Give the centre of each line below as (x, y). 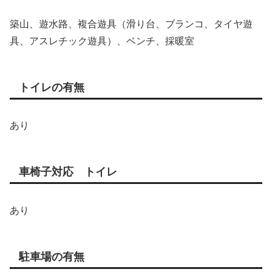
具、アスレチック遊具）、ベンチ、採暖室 (102, 41)
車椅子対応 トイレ (68, 172)
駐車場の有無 (52, 257)
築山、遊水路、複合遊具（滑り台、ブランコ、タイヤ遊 (131, 24)
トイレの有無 (52, 88)
